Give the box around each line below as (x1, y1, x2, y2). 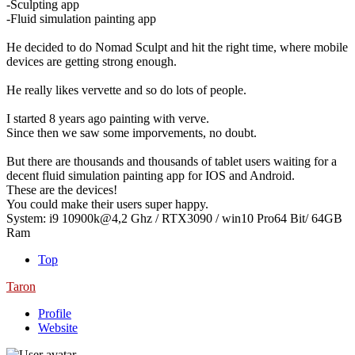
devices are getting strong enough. (6, 54, 177, 68)
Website (38, 320, 78, 334)
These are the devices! (6, 182, 117, 197)
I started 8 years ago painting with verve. (6, 111, 209, 125)
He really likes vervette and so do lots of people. (6, 82, 246, 97)
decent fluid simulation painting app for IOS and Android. (6, 168, 295, 182)
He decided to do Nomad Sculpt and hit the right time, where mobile (6, 40, 348, 54)
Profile (38, 306, 71, 320)
